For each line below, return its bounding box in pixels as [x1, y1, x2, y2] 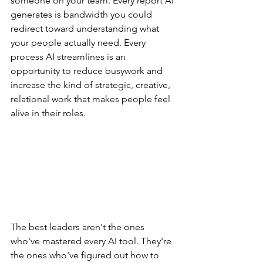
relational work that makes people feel [11, 93, 173, 104]
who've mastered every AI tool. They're [11, 235, 174, 247]
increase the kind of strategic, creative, [11, 79, 173, 90]
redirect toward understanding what [11, 22, 161, 34]
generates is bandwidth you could [11, 8, 154, 20]
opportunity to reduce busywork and [11, 65, 165, 76]
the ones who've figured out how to [11, 249, 161, 261]
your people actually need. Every [11, 36, 148, 48]
